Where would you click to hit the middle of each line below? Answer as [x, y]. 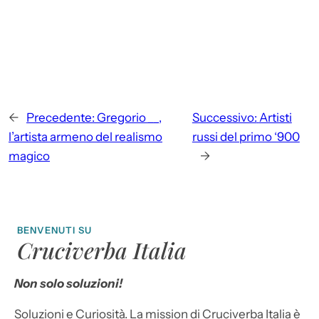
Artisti [275, 118]
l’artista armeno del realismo [85, 137]
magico [29, 156]
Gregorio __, [129, 118]
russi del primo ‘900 [246, 137]
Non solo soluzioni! [68, 284]
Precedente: [61, 118]
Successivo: [224, 118]
